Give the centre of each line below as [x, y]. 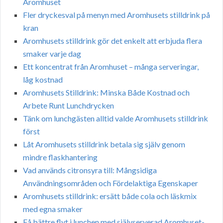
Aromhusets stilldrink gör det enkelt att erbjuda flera [112, 40]
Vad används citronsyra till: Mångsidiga [90, 170]
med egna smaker [53, 209]
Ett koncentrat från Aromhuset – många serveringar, [111, 66]
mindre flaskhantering [60, 157]
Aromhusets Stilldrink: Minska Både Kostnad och [106, 92]
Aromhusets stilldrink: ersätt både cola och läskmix [110, 196]
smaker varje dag [52, 53]
